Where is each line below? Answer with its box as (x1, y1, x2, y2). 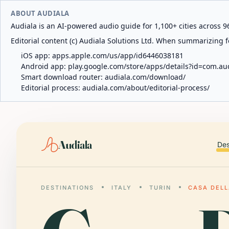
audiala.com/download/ (105, 72, 186, 82)
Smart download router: (21, 72, 105, 82)
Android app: (21, 61, 68, 71)
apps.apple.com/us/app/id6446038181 (52, 51, 184, 60)
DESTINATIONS (41, 184, 94, 191)
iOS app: (21, 51, 52, 60)
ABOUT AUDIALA (11, 9, 70, 18)
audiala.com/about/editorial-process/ (82, 83, 210, 93)
